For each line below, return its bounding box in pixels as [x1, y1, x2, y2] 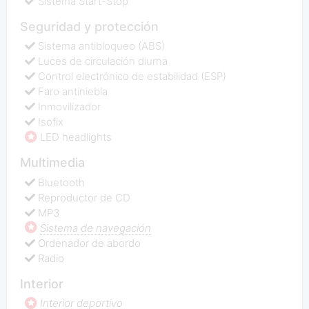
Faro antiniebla [38, 85, 108, 99]
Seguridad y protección [19, 19, 159, 34]
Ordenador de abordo [38, 236, 141, 250]
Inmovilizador [38, 100, 101, 114]
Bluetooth [38, 175, 86, 189]
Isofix [38, 115, 64, 129]
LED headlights [40, 130, 112, 144]
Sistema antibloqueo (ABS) [38, 39, 166, 53]
